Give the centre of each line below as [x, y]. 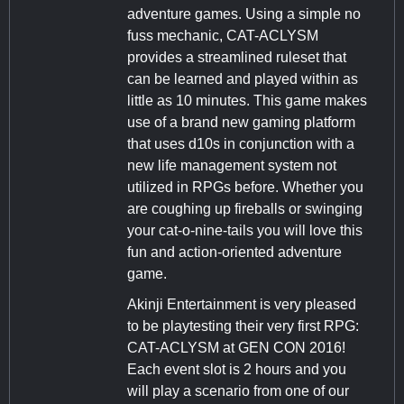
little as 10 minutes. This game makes [247, 101]
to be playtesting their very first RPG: [243, 326]
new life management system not [232, 166]
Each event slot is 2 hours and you [237, 370]
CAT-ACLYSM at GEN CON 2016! [236, 348]
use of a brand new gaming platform [241, 123]
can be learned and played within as [243, 79]
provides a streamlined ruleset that [237, 58]
